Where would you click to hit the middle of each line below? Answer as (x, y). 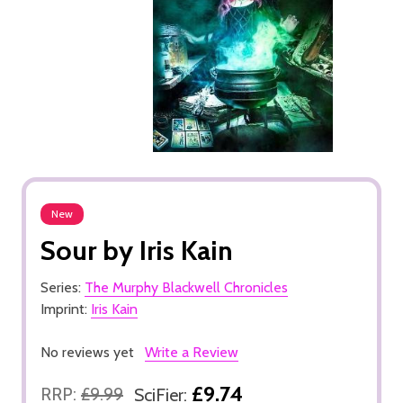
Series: (63, 287)
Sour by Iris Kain (137, 250)
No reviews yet (87, 352)
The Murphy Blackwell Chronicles (186, 287)
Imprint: (66, 309)
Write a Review (192, 352)
